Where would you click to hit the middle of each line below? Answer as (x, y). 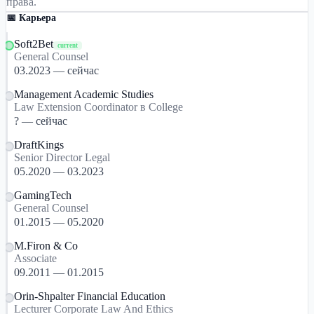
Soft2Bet (34, 44)
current (68, 46)
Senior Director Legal (62, 157)
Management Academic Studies (84, 94)
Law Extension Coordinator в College (98, 107)
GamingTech (43, 195)
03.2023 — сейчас (56, 70)
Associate (35, 258)
